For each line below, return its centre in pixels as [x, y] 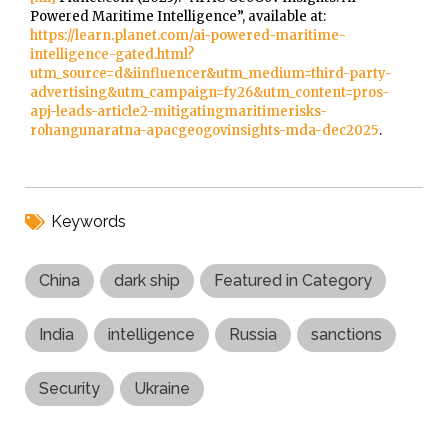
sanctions [346, 334]
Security [69, 388]
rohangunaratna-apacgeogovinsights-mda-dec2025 [204, 131]
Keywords [88, 221]
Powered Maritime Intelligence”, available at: [178, 17]
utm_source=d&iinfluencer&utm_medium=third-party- [211, 74]
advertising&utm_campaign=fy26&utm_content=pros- [209, 93]
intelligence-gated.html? [112, 55]
